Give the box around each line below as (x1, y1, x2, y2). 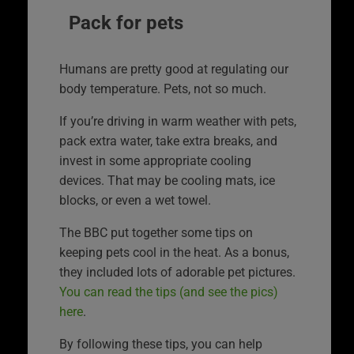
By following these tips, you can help (59, 336, 262, 352)
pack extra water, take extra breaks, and (59, 133, 277, 149)
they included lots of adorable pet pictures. (59, 264, 296, 280)
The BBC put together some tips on (59, 224, 253, 240)
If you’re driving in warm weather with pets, (59, 113, 296, 129)
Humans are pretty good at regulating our (59, 61, 288, 77)
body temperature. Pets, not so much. (59, 81, 266, 96)
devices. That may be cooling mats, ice (59, 172, 275, 188)
